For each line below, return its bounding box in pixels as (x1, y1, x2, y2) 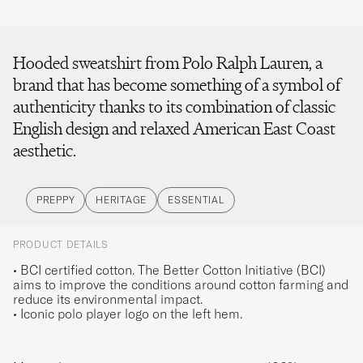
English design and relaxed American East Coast (13, 117, 335, 140)
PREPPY (36, 194, 75, 207)
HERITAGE (96, 194, 147, 207)
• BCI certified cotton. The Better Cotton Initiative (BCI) (13, 262, 326, 279)
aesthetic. (13, 139, 76, 162)
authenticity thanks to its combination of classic (13, 96, 335, 118)
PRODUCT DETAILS (13, 238, 109, 251)
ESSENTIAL (168, 194, 224, 207)
